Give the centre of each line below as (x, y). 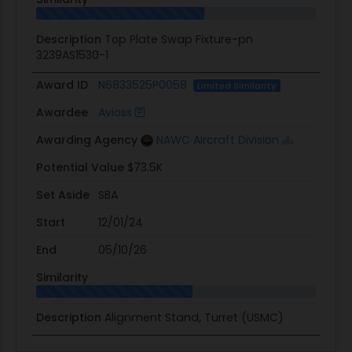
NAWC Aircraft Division (217, 139)
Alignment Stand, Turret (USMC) (194, 318)
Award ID (62, 84)
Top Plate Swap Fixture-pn (178, 40)
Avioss (115, 112)
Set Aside (62, 194)
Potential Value (80, 167)
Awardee (62, 112)
